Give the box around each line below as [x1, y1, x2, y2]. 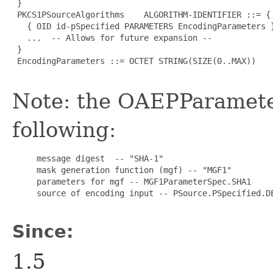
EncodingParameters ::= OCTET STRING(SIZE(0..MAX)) [12, 55, 256, 66]
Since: [12, 221, 74, 242]
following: [12, 117, 116, 142]
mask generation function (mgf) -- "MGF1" [12, 165, 232, 175]
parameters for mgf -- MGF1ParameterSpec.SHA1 [12, 176, 251, 186]
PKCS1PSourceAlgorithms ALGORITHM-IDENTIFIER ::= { [12, 9, 271, 19]
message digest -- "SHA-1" [12, 153, 163, 163]
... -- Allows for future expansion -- [12, 32, 212, 43]
